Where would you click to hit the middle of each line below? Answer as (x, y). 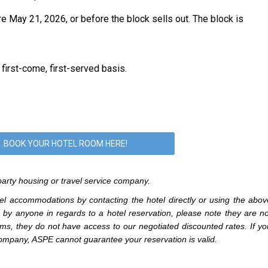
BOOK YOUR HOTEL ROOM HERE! (65, 143)
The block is (218, 19)
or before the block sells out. (131, 19)
